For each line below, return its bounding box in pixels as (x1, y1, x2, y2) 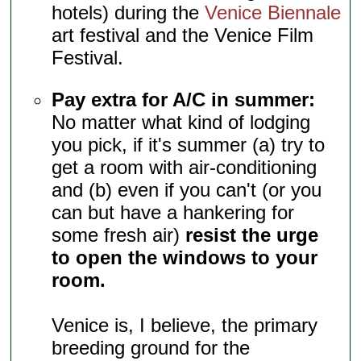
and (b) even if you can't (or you (52, 179, 322, 201)
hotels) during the (52, 2, 205, 24)
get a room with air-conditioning (52, 156, 317, 179)
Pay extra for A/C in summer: (52, 89, 316, 111)
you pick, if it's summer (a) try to (52, 134, 326, 156)
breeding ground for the (52, 337, 251, 359)
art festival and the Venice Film (52, 24, 314, 47)
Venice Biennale (205, 2, 342, 24)
